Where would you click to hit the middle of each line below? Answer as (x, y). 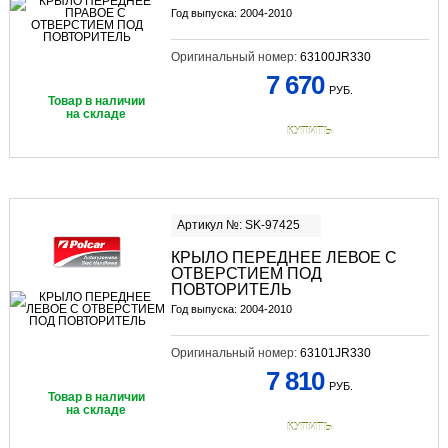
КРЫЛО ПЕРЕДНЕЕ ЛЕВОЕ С (283, 257)
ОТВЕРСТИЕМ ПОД (246, 273)
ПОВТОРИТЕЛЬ (231, 289)
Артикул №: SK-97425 (238, 224)
